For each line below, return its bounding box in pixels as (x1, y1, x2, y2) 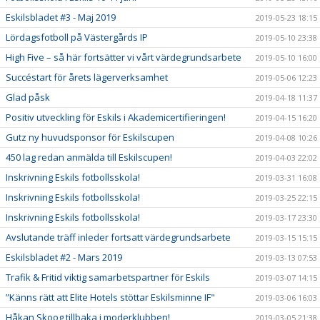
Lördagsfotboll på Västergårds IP (6, 30, 148, 44)
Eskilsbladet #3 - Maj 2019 (6, 10, 116, 24)
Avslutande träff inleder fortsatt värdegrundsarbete (6, 230, 231, 244)
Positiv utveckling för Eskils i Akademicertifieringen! (6, 110, 226, 124)
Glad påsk (6, 90, 50, 104)
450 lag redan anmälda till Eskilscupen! (6, 150, 172, 164)
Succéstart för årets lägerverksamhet (6, 70, 168, 84)
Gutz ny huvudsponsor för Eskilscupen (6, 130, 174, 144)
